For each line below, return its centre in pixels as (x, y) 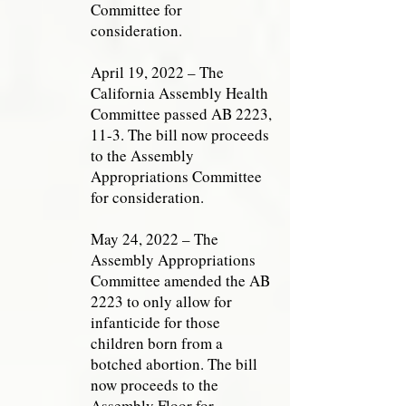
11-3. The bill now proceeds (180, 135)
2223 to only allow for (161, 301)
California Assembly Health (179, 93)
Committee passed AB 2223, (181, 114)
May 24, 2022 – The (155, 239)
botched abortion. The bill (174, 364)
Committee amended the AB (180, 280)
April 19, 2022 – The (157, 72)
